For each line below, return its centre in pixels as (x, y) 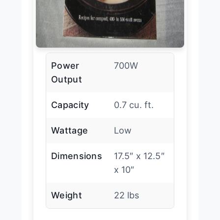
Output (67, 80)
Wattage (70, 131)
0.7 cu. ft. (134, 105)
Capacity (70, 105)
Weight (67, 195)
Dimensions (77, 156)
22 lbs (126, 195)
